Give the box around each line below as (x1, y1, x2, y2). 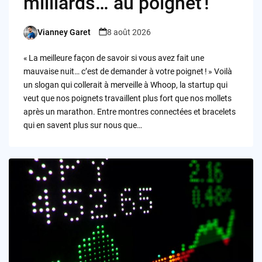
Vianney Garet (37, 27, 91, 37)
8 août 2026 (106, 27, 151, 37)
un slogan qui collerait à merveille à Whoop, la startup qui (23, 80, 227, 89)
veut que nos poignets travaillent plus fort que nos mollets (23, 93, 232, 103)
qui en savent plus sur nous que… (23, 120, 142, 130)
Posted (22, 33, 49, 43)
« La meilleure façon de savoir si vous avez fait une (23, 53, 204, 63)
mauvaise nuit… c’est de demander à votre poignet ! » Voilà (23, 66, 232, 76)
